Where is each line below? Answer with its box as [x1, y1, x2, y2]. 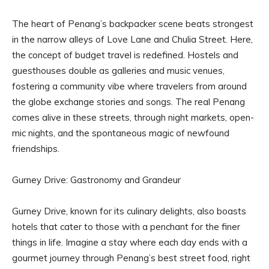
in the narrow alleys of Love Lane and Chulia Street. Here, [12, 33, 253, 45]
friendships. [12, 142, 59, 154]
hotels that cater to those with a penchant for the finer [12, 220, 240, 232]
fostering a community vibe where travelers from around [12, 80, 247, 92]
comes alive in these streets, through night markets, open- [12, 111, 254, 123]
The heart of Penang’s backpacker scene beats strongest [12, 17, 253, 29]
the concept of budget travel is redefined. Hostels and [12, 49, 238, 61]
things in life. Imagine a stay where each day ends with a [12, 236, 247, 248]
